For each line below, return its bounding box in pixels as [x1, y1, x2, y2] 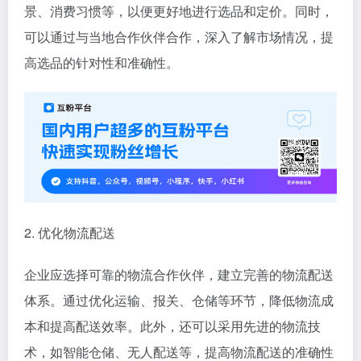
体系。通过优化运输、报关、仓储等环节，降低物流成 [24, 290, 334, 309]
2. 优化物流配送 [24, 222, 115, 242]
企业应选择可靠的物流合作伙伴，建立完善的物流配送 [24, 264, 334, 284]
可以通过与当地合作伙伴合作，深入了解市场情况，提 [24, 27, 334, 46]
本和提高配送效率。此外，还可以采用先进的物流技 [24, 316, 321, 335]
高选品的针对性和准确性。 [24, 52, 179, 72]
